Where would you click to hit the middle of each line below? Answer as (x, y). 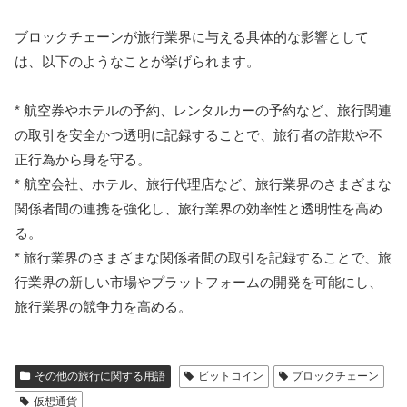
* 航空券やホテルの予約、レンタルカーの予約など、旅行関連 (203, 110)
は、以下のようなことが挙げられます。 (137, 61)
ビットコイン (230, 376)
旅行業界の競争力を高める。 (103, 306)
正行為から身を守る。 (83, 159)
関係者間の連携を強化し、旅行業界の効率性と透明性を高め (199, 208)
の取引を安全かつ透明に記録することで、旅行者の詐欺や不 (199, 134)
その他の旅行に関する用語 (99, 376)
